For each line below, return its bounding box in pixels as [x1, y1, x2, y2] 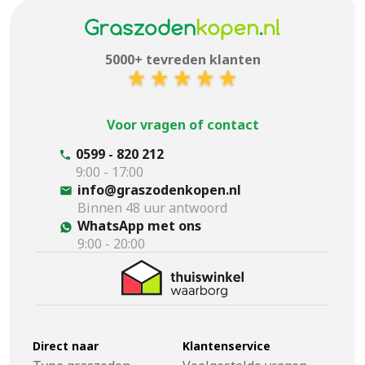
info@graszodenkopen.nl [77, 180, 241, 199]
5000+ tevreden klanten [104, 50, 261, 68]
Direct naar [33, 337, 99, 354]
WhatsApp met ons [77, 216, 201, 235]
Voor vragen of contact [106, 115, 259, 134]
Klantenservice [182, 337, 270, 354]
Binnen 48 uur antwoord [77, 198, 227, 217]
